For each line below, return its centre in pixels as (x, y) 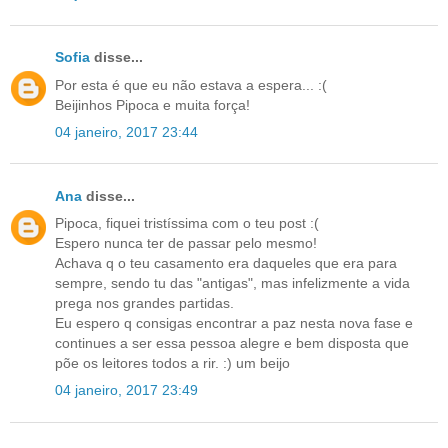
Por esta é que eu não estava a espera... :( (191, 84)
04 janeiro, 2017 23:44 (126, 131)
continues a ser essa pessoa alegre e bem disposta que (232, 343)
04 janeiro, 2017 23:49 (126, 390)
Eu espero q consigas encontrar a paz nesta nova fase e (234, 323)
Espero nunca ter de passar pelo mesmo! (186, 243)
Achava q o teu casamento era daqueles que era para (226, 263)
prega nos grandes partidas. (144, 303)
